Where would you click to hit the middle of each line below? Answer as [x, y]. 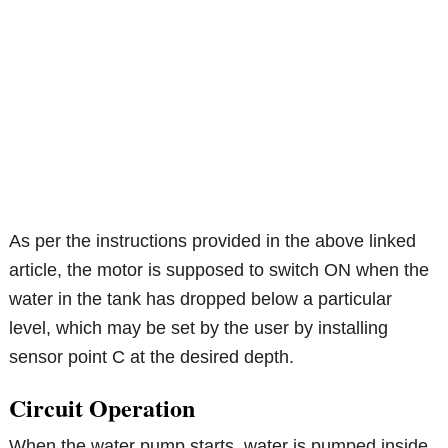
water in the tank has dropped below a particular [201, 299]
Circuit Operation [102, 408]
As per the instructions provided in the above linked [213, 241]
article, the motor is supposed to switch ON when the [219, 270]
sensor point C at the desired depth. [152, 357]
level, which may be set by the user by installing [199, 328]
